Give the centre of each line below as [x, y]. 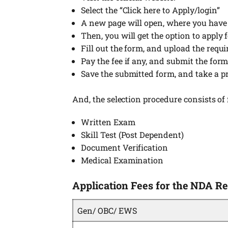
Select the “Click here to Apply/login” [150, 10]
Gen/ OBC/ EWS [107, 210]
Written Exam [108, 122]
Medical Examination [122, 160]
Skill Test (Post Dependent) [132, 134]
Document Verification [125, 147]
